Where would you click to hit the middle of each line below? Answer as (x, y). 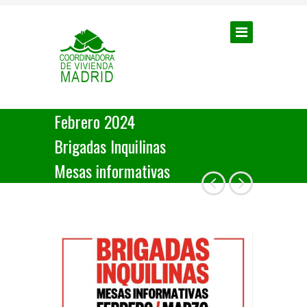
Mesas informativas (112, 171)
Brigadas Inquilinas (110, 146)
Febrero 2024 (95, 121)
